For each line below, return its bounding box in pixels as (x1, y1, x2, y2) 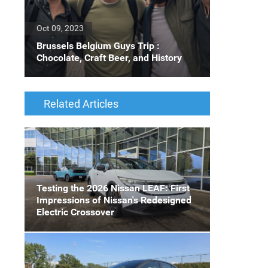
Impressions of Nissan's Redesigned (36, 194, 191, 206)
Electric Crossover (36, 206, 114, 218)
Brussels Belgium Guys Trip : (36, 39, 160, 51)
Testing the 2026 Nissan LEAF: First (36, 182, 190, 194)
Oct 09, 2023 (36, 23, 84, 33)
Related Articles (44, 97, 118, 110)
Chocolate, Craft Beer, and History (36, 51, 182, 63)
